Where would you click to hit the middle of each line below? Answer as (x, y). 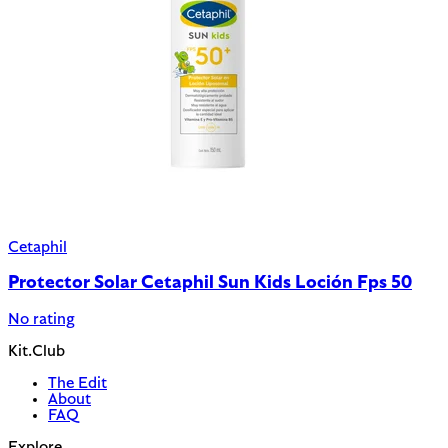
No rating (41, 320)
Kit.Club (36, 352)
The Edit (77, 384)
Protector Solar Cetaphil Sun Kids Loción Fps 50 (210, 284)
